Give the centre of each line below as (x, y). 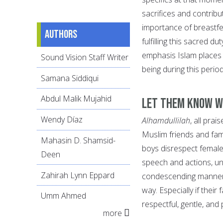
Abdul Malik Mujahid (76, 99)
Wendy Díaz (62, 120)
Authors (61, 35)
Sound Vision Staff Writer (85, 57)
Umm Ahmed (63, 196)
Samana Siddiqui (70, 78)
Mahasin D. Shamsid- (78, 140)
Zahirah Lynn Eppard (78, 175)
